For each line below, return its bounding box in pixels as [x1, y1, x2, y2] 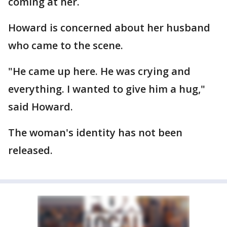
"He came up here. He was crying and [8, 64, 191, 78]
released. [8, 143, 53, 157]
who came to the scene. [8, 39, 123, 52]
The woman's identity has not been [8, 126, 182, 139]
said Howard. [8, 100, 73, 113]
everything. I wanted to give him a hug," [8, 82, 205, 96]
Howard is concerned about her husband [8, 21, 210, 34]
